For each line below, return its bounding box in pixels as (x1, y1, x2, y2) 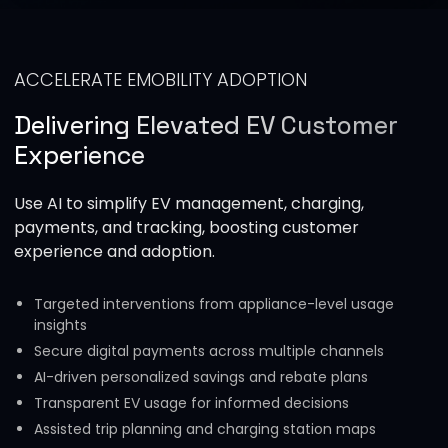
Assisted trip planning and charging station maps (33, 419, 376, 440)
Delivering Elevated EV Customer (13, 109, 398, 142)
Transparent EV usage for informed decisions (33, 393, 349, 414)
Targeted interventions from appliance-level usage (33, 294, 394, 315)
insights (33, 315, 87, 336)
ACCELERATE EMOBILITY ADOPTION (13, 67, 307, 93)
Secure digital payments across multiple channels (33, 341, 384, 362)
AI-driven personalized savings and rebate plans (33, 367, 368, 388)
